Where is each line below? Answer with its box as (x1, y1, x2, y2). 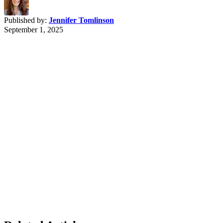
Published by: (4, 16, 49, 25)
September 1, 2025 (4, 25, 63, 34)
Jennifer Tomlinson (49, 16, 114, 25)
